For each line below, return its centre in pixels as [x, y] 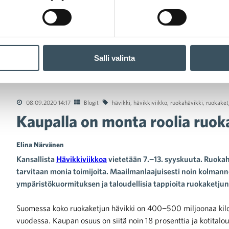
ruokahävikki [187, 102]
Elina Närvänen [40, 144]
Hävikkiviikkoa [82, 159]
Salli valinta [114, 58]
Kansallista [36, 159]
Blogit [91, 102]
